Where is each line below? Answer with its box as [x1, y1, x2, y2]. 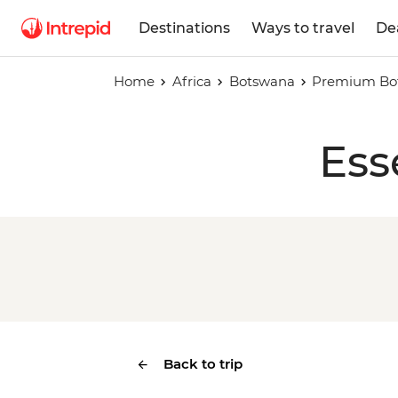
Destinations [139, 19, 230, 36]
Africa [171, 73, 211, 90]
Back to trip [163, 355, 243, 372]
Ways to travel [251, 19, 354, 36]
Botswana [228, 73, 295, 90]
